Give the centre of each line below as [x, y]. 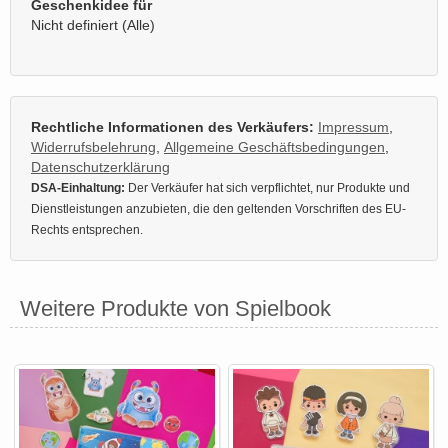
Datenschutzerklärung [100, 166]
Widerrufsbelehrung [93, 146]
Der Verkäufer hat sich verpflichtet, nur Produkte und [267, 187]
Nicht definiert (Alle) [93, 24]
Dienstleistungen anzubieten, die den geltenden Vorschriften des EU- [218, 208]
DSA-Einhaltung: [78, 187]
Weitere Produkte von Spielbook [175, 308]
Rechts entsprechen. [87, 229]
